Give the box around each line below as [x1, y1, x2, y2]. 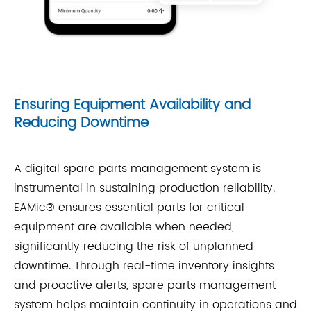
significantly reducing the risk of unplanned [14, 237, 253, 255]
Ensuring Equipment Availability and [14, 93, 251, 117]
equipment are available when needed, [14, 217, 234, 236]
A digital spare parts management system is [14, 159, 261, 178]
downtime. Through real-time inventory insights [14, 256, 274, 275]
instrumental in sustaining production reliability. [14, 178, 275, 197]
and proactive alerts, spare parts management [14, 276, 276, 294]
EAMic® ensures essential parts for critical [14, 198, 244, 217]
